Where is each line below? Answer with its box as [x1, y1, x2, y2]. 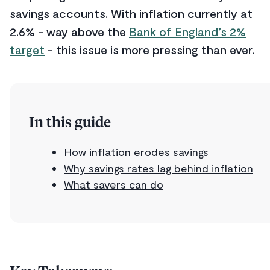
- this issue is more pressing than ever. [45, 42, 254, 57]
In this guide [29, 116, 111, 130]
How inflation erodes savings [64, 145, 209, 159]
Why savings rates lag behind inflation [64, 161, 253, 175]
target [10, 42, 45, 57]
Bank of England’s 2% [129, 24, 246, 39]
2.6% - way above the [10, 24, 129, 39]
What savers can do [64, 177, 163, 191]
